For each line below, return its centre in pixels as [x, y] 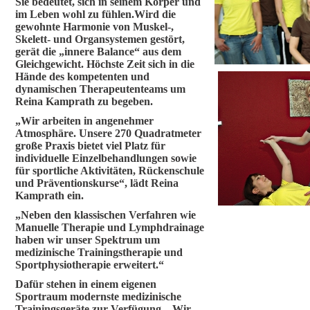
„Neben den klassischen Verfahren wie [106, 215]
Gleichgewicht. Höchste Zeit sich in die [105, 64]
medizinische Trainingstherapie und [99, 252]
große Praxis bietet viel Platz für [90, 146]
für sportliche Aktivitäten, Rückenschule [110, 171]
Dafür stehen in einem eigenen [86, 284]
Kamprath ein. [49, 195]
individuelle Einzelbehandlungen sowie [106, 158]
